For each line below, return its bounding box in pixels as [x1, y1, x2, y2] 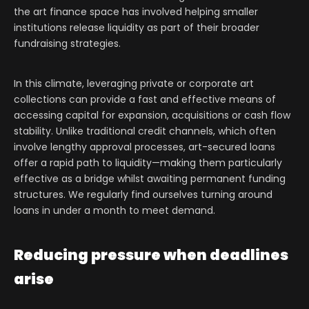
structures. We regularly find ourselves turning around [14, 188, 272, 202]
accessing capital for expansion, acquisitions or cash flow [14, 108, 290, 123]
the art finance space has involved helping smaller [14, 5, 258, 19]
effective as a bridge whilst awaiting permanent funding [14, 172, 286, 186]
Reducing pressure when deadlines [14, 245, 288, 266]
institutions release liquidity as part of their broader [14, 21, 259, 35]
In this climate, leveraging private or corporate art [14, 77, 254, 91]
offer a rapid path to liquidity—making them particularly [14, 156, 282, 170]
